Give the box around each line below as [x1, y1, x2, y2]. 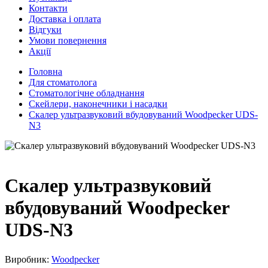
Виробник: [5, 254, 51, 264]
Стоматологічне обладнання [29, 88, 144, 98]
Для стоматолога [29, 77, 97, 87]
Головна [29, 66, 62, 77]
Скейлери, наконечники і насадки [29, 99, 167, 109]
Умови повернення [29, 35, 106, 45]
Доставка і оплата [29, 14, 101, 24]
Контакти [29, 3, 68, 13]
